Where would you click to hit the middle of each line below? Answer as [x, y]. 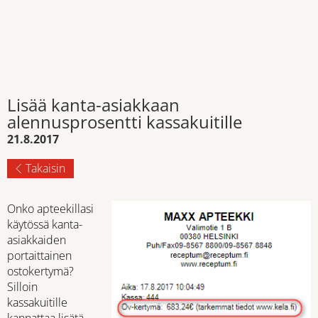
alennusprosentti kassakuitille [125, 122]
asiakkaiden [37, 240]
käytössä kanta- [45, 224]
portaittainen [39, 256]
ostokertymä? [40, 271]
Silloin [22, 287]
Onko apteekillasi [50, 209]
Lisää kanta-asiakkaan [93, 105]
